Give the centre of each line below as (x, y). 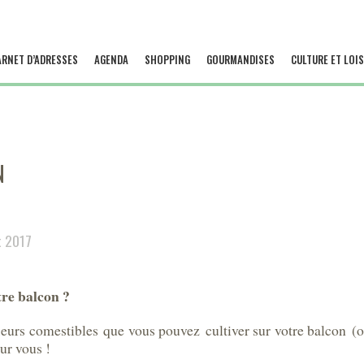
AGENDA (111, 59)
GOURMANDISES (240, 59)
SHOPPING (167, 59)
